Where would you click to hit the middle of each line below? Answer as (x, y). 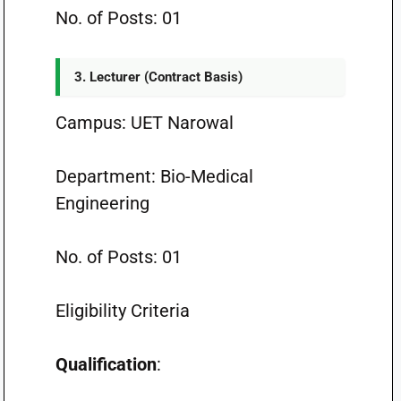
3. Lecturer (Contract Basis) (158, 77)
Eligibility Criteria (122, 311)
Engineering (102, 203)
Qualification (106, 364)
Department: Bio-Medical (154, 176)
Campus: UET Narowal (146, 123)
